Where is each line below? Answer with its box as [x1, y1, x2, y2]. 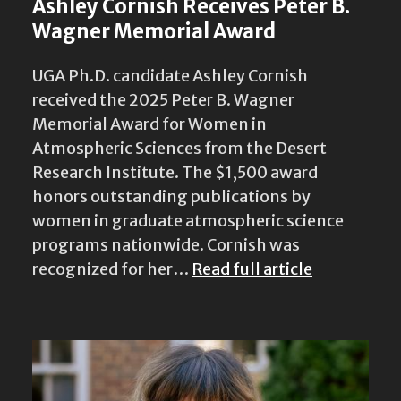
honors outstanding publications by [32, 182, 311, 203]
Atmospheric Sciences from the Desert [32, 133, 327, 155]
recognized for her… [32, 254, 192, 276]
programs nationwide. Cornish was [32, 230, 300, 252]
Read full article [192, 254, 312, 276]
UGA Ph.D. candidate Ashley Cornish [32, 61, 308, 82]
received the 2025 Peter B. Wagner [32, 85, 294, 107]
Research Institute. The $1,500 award [32, 158, 318, 179]
